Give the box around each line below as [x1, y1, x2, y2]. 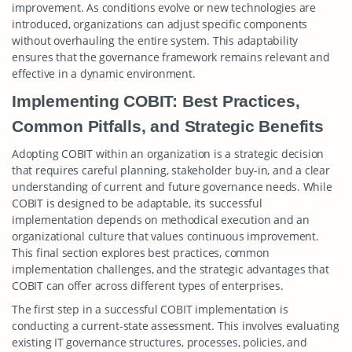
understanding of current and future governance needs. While [12, 179, 332, 194]
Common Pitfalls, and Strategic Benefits [12, 117, 324, 135]
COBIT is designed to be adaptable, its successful [12, 196, 262, 211]
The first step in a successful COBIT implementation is [12, 302, 288, 317]
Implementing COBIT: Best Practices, [12, 92, 300, 110]
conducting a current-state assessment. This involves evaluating [12, 318, 339, 333]
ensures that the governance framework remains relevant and [12, 49, 330, 64]
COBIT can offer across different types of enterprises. [12, 278, 284, 293]
